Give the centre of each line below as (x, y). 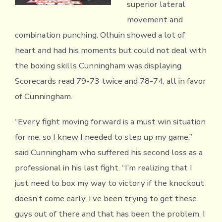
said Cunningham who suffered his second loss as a (109, 153)
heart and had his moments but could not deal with (111, 51)
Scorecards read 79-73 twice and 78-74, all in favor (110, 81)
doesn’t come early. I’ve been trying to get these (106, 199)
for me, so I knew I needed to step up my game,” (103, 137)
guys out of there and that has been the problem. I (110, 214)
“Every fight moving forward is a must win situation (110, 122)
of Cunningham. (43, 97)
